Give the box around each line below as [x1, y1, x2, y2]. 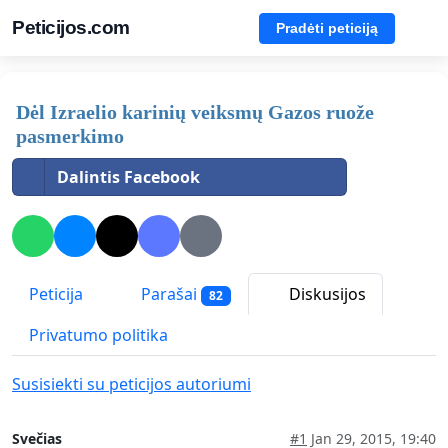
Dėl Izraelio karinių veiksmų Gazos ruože [16, 101, 374, 123]
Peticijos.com [12, 17, 130, 38]
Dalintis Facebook [57, 166, 200, 188]
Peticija [29, 283, 83, 306]
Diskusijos [284, 283, 366, 306]
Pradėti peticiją [276, 19, 378, 36]
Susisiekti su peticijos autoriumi [12, 373, 251, 396]
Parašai [137, 283, 201, 306]
